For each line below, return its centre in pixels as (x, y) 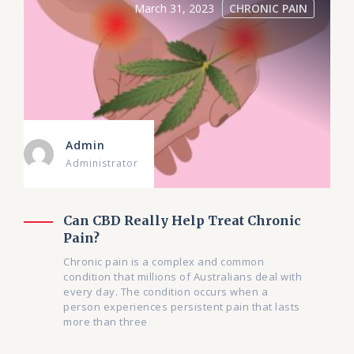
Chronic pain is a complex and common (164, 261)
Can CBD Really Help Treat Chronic (182, 220)
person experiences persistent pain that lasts (182, 306)
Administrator (102, 163)
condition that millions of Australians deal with (183, 276)
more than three (105, 321)
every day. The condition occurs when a (166, 291)
